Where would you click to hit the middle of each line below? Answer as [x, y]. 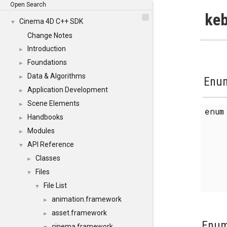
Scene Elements [53, 103]
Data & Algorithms [56, 76]
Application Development [68, 90]
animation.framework [87, 199]
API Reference [51, 144]
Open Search [28, 5]
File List [55, 185]
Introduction [47, 49]
